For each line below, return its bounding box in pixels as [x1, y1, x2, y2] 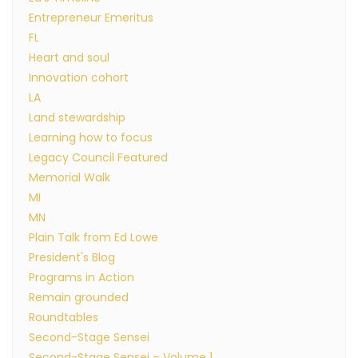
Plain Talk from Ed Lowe [29, 229, 158, 245]
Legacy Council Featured [29, 149, 168, 165]
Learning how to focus [29, 129, 153, 145]
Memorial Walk [29, 169, 110, 185]
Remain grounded [29, 289, 129, 305]
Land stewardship [29, 109, 125, 125]
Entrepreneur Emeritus [29, 10, 153, 26]
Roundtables [29, 309, 98, 325]
